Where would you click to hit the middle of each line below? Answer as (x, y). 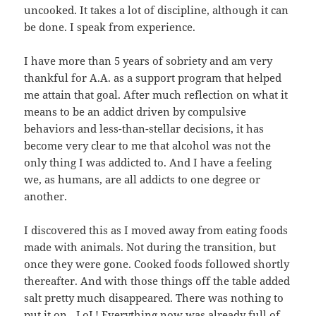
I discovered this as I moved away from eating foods (156, 230)
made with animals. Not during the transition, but (150, 247)
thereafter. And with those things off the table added (157, 280)
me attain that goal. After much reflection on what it (156, 94)
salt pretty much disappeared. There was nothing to (154, 297)
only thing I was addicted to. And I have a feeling (148, 162)
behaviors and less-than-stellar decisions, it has (144, 128)
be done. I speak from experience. (110, 26)
